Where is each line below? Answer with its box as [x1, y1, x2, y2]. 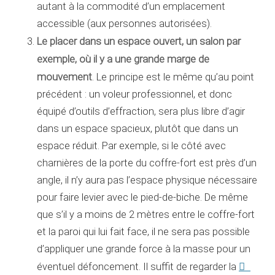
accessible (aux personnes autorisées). [37, 17, 212, 29]
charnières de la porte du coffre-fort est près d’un [37, 157, 257, 169]
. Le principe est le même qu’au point [92, 71, 254, 83]
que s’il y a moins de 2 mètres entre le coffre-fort [37, 208, 255, 220]
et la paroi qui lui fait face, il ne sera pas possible [37, 225, 250, 238]
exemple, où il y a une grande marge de [37, 52, 209, 65]
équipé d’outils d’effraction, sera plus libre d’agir [37, 105, 245, 117]
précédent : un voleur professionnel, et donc [37, 88, 232, 100]
